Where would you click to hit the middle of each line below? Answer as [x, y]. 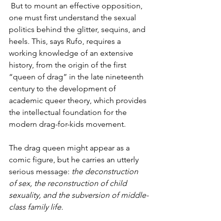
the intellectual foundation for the [69, 112]
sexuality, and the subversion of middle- [79, 195]
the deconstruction [106, 171]
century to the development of [63, 88]
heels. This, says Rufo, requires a [66, 41]
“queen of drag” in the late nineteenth [77, 76]
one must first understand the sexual [74, 17]
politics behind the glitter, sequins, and [78, 29]
